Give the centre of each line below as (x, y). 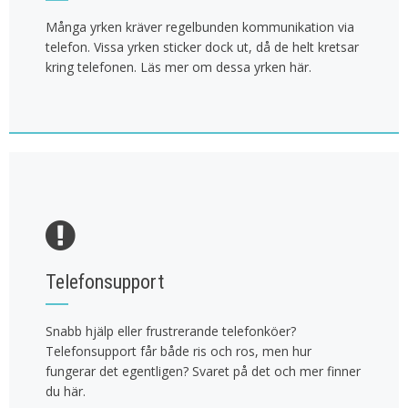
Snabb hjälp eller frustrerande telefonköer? (171, 331)
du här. (66, 392)
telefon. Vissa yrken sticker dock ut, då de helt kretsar (202, 47)
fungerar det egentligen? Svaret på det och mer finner (203, 372)
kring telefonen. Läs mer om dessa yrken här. (178, 67)
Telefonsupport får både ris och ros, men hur (178, 352)
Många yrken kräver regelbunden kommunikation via (200, 27)
